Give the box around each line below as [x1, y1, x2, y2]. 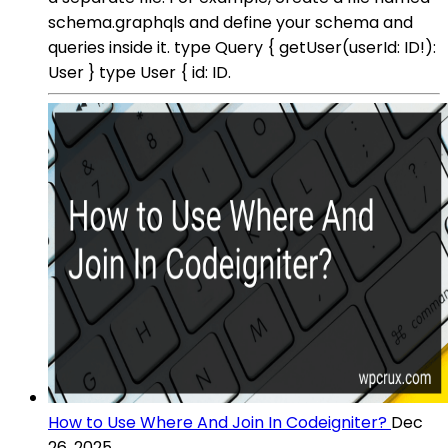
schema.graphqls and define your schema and [48, 10, 413, 34]
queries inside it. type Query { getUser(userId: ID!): [48, 35, 436, 59]
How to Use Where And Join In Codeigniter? [48, 410, 387, 434]
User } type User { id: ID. [48, 60, 231, 84]
